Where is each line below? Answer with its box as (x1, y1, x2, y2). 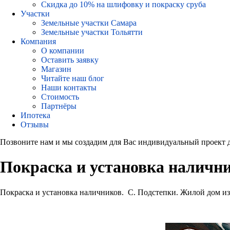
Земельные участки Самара (41, 18, 137, 27)
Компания (21, 37, 56, 46)
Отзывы (21, 120, 49, 129)
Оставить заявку (41, 55, 99, 64)
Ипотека (21, 111, 50, 120)
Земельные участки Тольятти (41, 28, 143, 36)
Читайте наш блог (41, 74, 104, 83)
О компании (41, 46, 84, 55)
